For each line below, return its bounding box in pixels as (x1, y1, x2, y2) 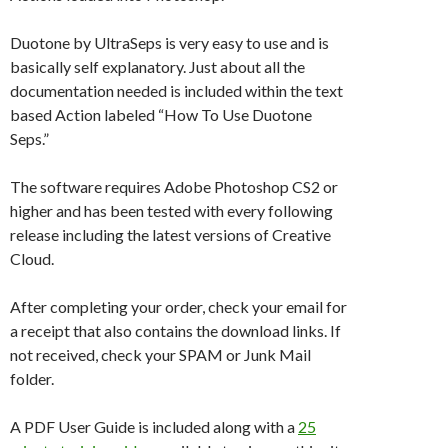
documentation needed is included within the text (10, 81, 343, 101)
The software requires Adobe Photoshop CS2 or (10, 177, 338, 197)
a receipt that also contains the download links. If (10, 321, 341, 341)
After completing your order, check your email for (10, 297, 347, 317)
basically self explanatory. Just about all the (10, 57, 305, 77)
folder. (10, 369, 54, 389)
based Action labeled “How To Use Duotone (10, 105, 312, 125)
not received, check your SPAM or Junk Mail (10, 345, 311, 365)
